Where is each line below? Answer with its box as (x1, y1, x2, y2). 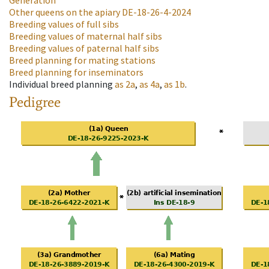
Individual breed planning (9, 78, 113, 91)
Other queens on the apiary (9, 6, 120, 19)
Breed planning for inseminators (9, 66, 144, 79)
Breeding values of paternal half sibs (9, 42, 159, 55)
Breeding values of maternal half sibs (9, 30, 162, 43)
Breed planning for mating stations (9, 54, 156, 67)
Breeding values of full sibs (9, 18, 119, 31)
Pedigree (9, 93, 61, 111)
